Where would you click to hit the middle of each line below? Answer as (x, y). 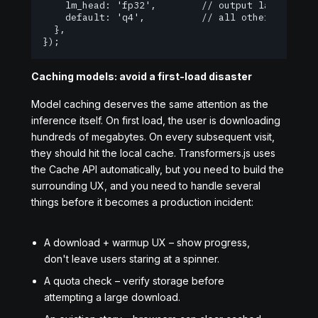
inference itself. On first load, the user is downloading (156, 120)
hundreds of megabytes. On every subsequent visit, (153, 137)
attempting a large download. (112, 297)
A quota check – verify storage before (134, 281)
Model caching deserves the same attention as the (150, 104)
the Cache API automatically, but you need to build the (158, 169)
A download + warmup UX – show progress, (147, 242)
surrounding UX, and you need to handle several (146, 186)
